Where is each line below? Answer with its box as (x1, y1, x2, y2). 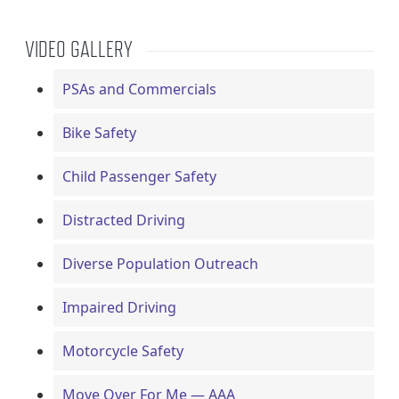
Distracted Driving (62, 210, 185, 231)
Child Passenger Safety (62, 167, 216, 187)
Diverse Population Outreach (62, 254, 258, 274)
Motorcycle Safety (62, 341, 183, 362)
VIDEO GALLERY (25, 36, 133, 63)
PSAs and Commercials (62, 79, 216, 100)
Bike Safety (62, 123, 136, 143)
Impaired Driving (62, 297, 176, 318)
